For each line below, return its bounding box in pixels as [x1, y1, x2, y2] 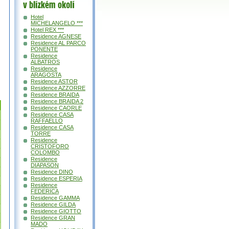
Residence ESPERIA [31, 175, 82, 182]
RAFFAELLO [31, 118, 63, 124]
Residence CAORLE [31, 105, 82, 111]
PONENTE [31, 46, 58, 53]
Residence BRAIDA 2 [31, 98, 83, 105]
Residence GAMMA [31, 195, 80, 201]
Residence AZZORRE [31, 85, 85, 91]
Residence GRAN [31, 215, 75, 221]
